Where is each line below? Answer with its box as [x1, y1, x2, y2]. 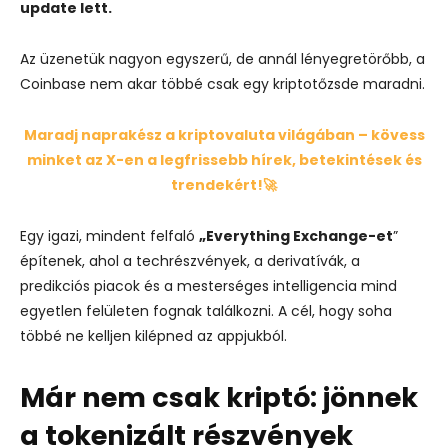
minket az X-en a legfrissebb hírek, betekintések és [26, 149, 422, 170]
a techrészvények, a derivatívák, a [123, 250, 360, 271]
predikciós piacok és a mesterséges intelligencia [20, 275, 357, 296]
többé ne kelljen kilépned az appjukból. [20, 325, 287, 346]
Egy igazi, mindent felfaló [20, 225, 199, 246]
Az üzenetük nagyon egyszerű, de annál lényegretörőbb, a [20, 48, 425, 69]
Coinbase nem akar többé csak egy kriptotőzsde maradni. [20, 73, 425, 94]
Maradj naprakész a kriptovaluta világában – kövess [23, 124, 425, 145]
